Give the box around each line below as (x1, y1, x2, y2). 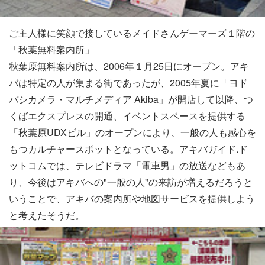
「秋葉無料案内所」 (9, 43, 94, 57)
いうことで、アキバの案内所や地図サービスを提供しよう (9, 192, 255, 206)
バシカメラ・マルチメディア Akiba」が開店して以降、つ (9, 92, 253, 106)
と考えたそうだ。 (9, 208, 85, 222)
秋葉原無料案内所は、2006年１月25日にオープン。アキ (9, 59, 249, 73)
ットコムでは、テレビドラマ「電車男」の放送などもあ (9, 159, 245, 173)
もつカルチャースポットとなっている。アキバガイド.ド (9, 142, 248, 156)
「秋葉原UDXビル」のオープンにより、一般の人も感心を (9, 125, 256, 140)
